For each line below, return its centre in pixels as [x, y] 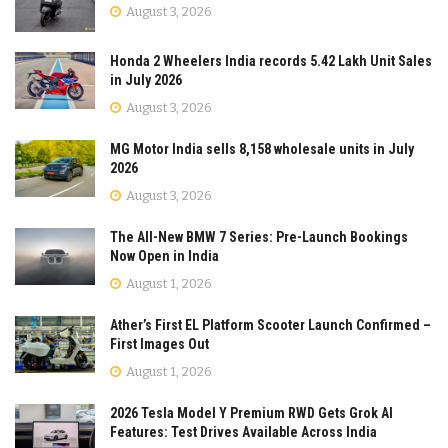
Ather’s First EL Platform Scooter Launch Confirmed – [270, 324]
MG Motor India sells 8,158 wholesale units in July [262, 148]
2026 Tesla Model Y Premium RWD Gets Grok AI [251, 412]
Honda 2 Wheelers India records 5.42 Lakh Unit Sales [271, 60]
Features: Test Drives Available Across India [243, 431]
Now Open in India [164, 255]
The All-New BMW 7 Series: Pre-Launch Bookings [259, 236]
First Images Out [159, 343]
